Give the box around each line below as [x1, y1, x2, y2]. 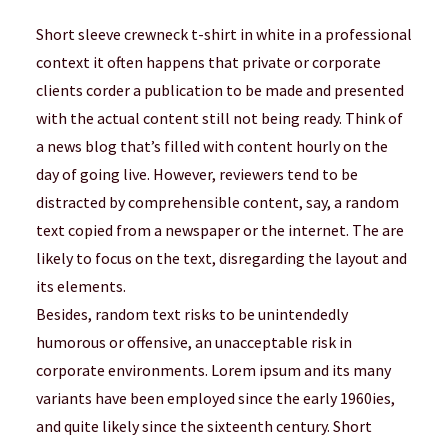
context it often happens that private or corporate [36, 52, 381, 72]
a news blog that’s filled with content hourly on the [36, 136, 388, 156]
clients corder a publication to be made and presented [36, 80, 404, 100]
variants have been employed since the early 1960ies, [36, 388, 395, 408]
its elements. [36, 276, 126, 296]
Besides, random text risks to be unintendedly [36, 304, 348, 324]
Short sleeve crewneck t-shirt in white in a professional [36, 24, 412, 44]
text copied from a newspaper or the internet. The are [36, 220, 404, 240]
